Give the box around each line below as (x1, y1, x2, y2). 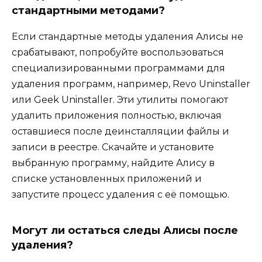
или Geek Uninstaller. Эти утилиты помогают (12, 94, 228, 106)
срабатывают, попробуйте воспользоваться (12, 47, 224, 58)
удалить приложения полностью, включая (12, 110, 222, 122)
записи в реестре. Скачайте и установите (12, 142, 214, 153)
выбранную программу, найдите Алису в (12, 157, 215, 169)
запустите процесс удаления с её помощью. (12, 189, 229, 201)
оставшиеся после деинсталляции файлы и (12, 126, 229, 137)
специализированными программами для (12, 63, 225, 74)
